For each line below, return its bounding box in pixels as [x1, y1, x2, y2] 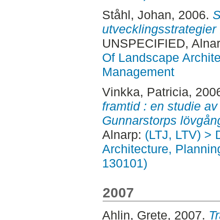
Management [102, 64, 174, 79]
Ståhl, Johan [102, 7, 171, 22]
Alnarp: [102, 128, 145, 142]
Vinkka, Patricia [102, 85, 189, 99]
